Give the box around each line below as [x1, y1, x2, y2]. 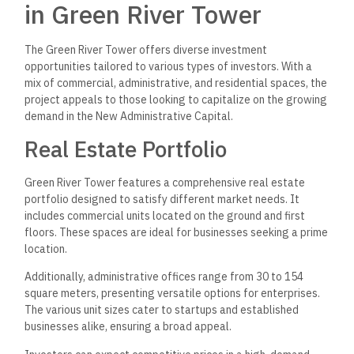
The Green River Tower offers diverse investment [24, 42, 268, 57]
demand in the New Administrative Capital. [24, 108, 234, 123]
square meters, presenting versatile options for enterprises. [24, 286, 321, 301]
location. [24, 241, 68, 256]
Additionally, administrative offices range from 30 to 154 [24, 269, 304, 284]
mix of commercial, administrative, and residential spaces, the [24, 75, 328, 90]
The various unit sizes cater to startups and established [24, 303, 299, 318]
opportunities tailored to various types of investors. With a [24, 58, 313, 73]
